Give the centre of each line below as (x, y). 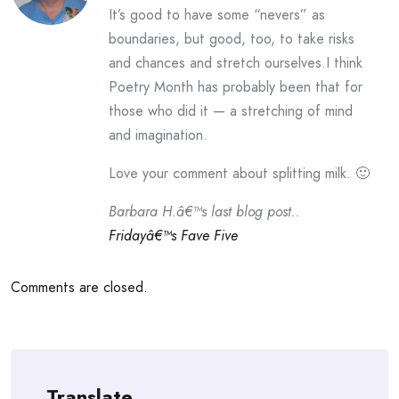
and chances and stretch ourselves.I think (236, 63)
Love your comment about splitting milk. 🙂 (239, 173)
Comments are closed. (79, 287)
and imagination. (158, 135)
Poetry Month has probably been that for (236, 87)
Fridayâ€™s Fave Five (173, 236)
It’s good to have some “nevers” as (217, 15)
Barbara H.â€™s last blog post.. (204, 212)
